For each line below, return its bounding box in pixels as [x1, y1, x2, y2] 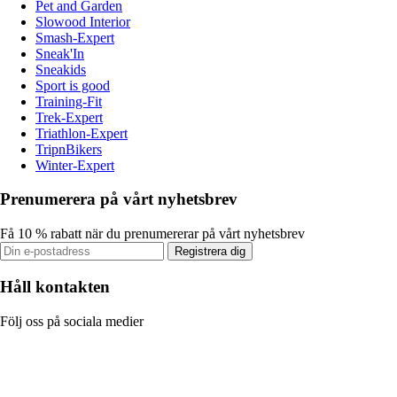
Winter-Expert [35, 157, 114, 173]
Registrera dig [175, 245, 245, 259]
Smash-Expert [35, 29, 114, 45]
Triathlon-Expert [35, 125, 128, 141]
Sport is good [35, 77, 110, 93]
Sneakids [35, 61, 86, 77]
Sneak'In [35, 45, 84, 61]
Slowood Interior [35, 13, 130, 29]
